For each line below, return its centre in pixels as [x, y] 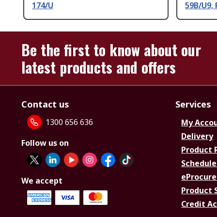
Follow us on [45, 143]
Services [193, 104]
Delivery [197, 136]
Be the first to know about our [111, 50]
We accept [42, 181]
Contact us [45, 104]
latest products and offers [99, 67]
